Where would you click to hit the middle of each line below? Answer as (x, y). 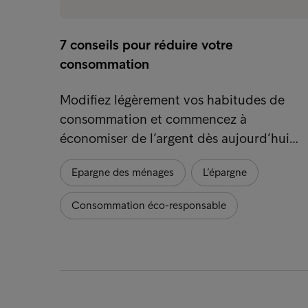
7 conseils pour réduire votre (146, 44)
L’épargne (225, 172)
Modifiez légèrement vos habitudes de (172, 99)
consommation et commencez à (153, 119)
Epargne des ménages (123, 172)
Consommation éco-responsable (149, 205)
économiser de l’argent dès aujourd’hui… (179, 138)
